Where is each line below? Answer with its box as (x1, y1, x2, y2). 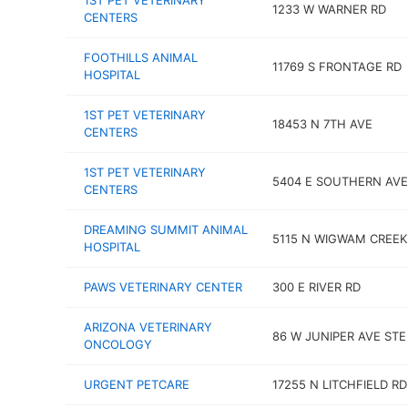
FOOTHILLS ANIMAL (84, 50, 198, 65)
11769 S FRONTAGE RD (271, 58, 402, 74)
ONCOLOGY (84, 337, 152, 352)
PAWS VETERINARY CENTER (84, 280, 242, 294)
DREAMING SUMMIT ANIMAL (84, 222, 248, 237)
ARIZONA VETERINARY (84, 320, 212, 334)
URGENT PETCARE (84, 377, 189, 392)
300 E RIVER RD (271, 280, 361, 294)
